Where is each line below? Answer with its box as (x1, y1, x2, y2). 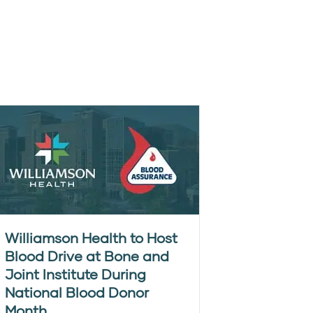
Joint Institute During (5, 265, 146, 282)
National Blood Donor (5, 284, 149, 300)
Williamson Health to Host (5, 229, 177, 246)
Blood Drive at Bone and (5, 247, 169, 264)
